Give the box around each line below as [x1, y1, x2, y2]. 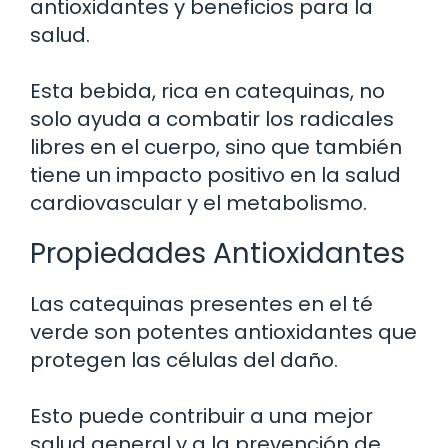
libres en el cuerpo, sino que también [30, 132, 402, 161]
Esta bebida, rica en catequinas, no [30, 76, 385, 105]
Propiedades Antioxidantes [30, 233, 405, 273]
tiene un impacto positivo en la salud [30, 160, 401, 189]
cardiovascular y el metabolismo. [30, 188, 367, 217]
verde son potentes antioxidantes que [30, 317, 417, 346]
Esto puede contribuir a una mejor [30, 401, 373, 430]
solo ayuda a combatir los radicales [30, 104, 394, 133]
